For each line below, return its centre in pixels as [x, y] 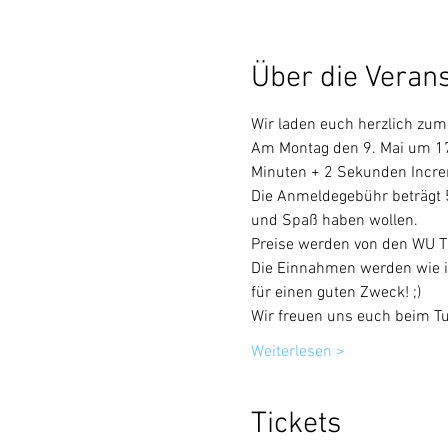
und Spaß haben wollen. [334, 221]
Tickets [295, 424]
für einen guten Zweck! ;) [335, 293]
